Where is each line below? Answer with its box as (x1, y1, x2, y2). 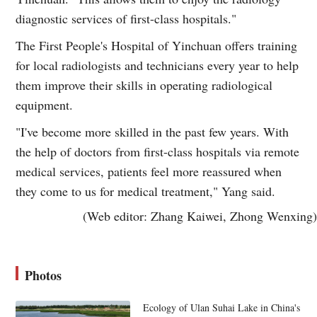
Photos (25, 265, 62, 284)
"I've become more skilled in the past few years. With (16, 122, 289, 140)
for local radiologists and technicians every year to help (16, 56, 299, 74)
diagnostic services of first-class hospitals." (16, 9, 237, 27)
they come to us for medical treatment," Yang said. (16, 182, 276, 200)
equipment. (16, 96, 74, 113)
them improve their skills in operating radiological (16, 76, 273, 93)
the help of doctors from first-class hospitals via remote (16, 142, 300, 160)
